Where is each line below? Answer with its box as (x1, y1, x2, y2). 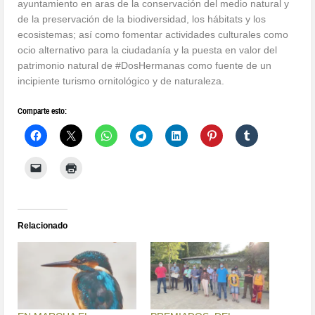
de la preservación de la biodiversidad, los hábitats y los (18, 13, 266, 25)
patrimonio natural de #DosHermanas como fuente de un (18, 59, 272, 71)
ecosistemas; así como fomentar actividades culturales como (18, 28, 289, 40)
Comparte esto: (18, 105, 67, 116)
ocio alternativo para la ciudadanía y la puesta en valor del (18, 44, 278, 56)
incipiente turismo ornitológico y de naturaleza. (18, 75, 225, 86)
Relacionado (18, 220, 68, 231)
